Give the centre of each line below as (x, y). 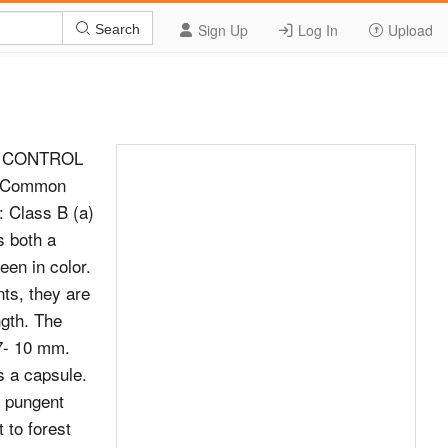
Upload (408, 30)
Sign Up (221, 30)
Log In (316, 30)
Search (115, 28)
